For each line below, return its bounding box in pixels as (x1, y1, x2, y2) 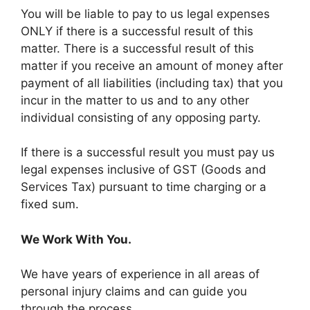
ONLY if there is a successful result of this (21, 24, 253, 38)
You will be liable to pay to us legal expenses (21, 6, 270, 21)
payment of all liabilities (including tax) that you (21, 75, 283, 90)
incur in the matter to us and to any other (21, 93, 249, 107)
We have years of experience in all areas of (21, 267, 259, 281)
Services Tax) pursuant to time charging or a (21, 180, 266, 194)
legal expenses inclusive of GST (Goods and (21, 163, 266, 176)
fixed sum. (21, 197, 79, 211)
